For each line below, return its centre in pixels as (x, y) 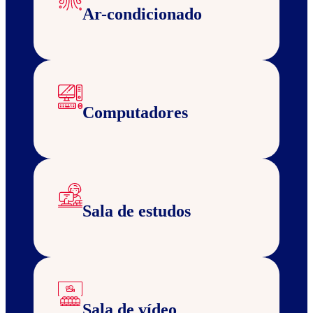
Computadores (135, 113)
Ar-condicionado (142, 14)
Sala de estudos (137, 211)
